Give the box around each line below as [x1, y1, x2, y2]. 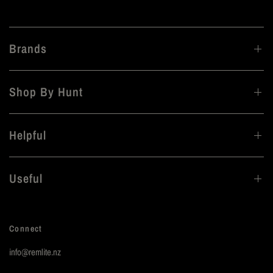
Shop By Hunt [9, 83, 83, 100]
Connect [9, 223, 43, 234]
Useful [9, 170, 43, 186]
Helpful [9, 127, 46, 143]
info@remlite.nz [9, 246, 61, 258]
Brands [9, 40, 47, 57]
